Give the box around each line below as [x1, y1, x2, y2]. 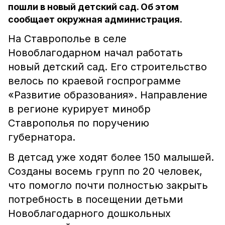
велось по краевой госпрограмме [8, 75, 181, 87]
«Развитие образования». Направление [8, 89, 207, 101]
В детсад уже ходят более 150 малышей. [8, 151, 214, 163]
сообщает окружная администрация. [8, 14, 182, 25]
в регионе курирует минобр [8, 103, 151, 115]
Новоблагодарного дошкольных [8, 207, 171, 219]
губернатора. [8, 131, 75, 143]
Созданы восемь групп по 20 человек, [8, 165, 202, 177]
